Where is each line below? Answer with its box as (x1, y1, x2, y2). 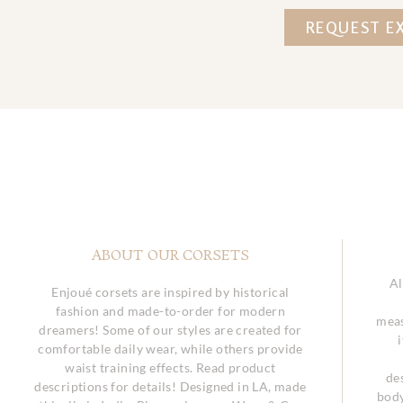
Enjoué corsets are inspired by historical (51, 284, 290, 300)
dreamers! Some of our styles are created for (39, 322, 302, 338)
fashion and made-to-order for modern (55, 303, 286, 319)
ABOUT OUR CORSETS (92, 246, 249, 266)
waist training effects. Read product (65, 360, 276, 376)
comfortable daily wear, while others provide (38, 341, 303, 357)
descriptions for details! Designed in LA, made (34, 379, 307, 395)
